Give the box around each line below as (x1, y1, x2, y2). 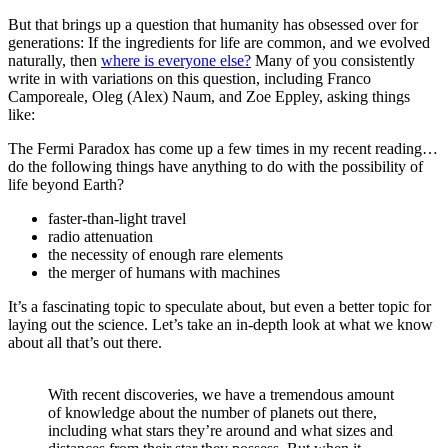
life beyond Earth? (8, 175, 124, 193)
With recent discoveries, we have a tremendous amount (48, 385, 394, 403)
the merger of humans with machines (48, 263, 280, 281)
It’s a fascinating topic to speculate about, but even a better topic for (8, 297, 431, 315)
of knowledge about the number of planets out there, (48, 403, 377, 421)
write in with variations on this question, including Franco (8, 69, 371, 87)
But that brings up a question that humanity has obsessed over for (8, 15, 418, 33)
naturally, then (8, 51, 101, 69)
